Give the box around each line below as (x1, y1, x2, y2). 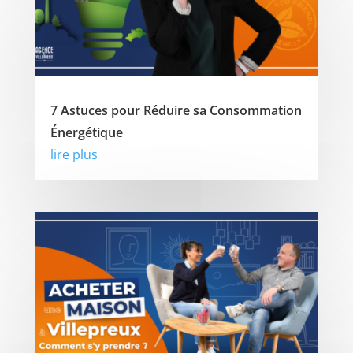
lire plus (50, 146, 98, 163)
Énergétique (50, 124, 123, 141)
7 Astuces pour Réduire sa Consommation (50, 102, 302, 119)
